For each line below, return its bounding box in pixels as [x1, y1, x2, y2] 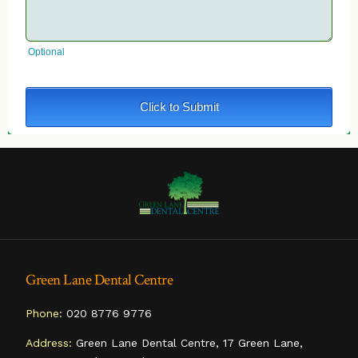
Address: [26, 336, 73, 350]
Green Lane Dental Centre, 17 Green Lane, [72, 336, 304, 350]
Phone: [26, 307, 63, 320]
